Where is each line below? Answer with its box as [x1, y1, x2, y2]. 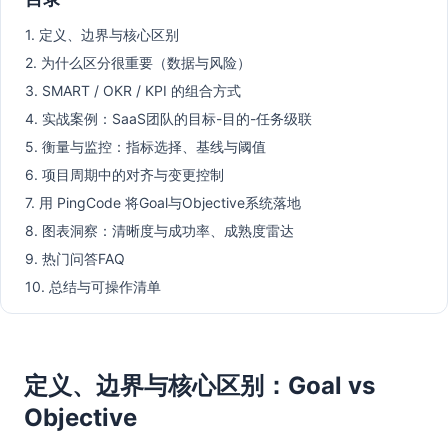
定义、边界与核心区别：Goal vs [24, 371, 375, 400]
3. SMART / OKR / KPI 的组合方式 [25, 82, 241, 99]
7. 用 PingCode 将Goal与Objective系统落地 [25, 194, 301, 211]
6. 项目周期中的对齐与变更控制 [25, 166, 224, 183]
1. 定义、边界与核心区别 [25, 26, 179, 43]
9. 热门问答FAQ [25, 250, 125, 267]
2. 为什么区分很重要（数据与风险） [25, 54, 251, 71]
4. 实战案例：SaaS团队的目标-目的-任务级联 [25, 110, 312, 127]
